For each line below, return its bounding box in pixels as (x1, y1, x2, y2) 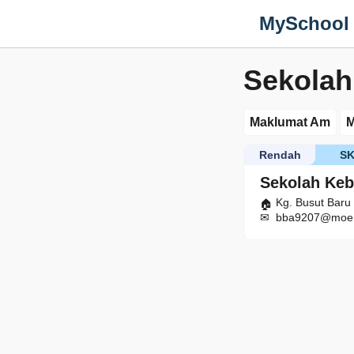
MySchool (259, 13, 349, 34)
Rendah (258, 149, 301, 161)
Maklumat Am (250, 115, 330, 129)
